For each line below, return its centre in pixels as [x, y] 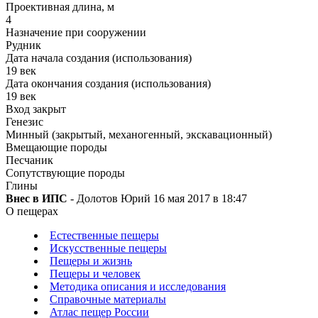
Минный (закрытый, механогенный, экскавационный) [139, 135]
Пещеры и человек [95, 274]
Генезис [24, 122]
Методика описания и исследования [138, 287]
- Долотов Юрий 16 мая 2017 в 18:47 [157, 199]
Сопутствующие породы [65, 173]
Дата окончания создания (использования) [108, 84]
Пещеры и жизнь [91, 261]
